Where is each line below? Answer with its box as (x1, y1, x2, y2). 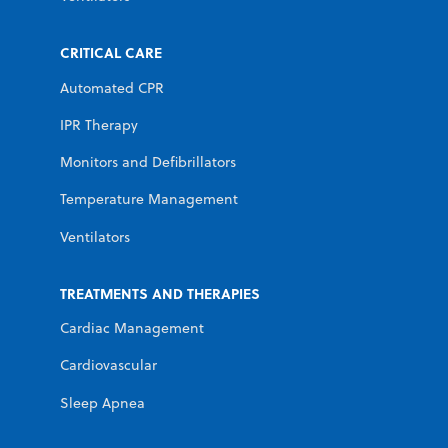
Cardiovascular (60, 355, 157, 376)
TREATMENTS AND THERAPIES (60, 282, 260, 304)
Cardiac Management (60, 318, 204, 339)
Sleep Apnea (60, 392, 145, 413)
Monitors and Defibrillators (60, 152, 236, 173)
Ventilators (60, 226, 130, 247)
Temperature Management (60, 189, 238, 210)
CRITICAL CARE (60, 42, 162, 64)
